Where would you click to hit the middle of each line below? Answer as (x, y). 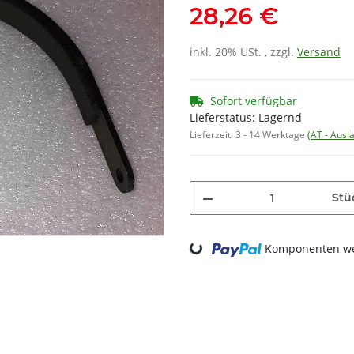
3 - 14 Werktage (271, 135)
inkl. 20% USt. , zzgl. (243, 52)
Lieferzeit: (213, 135)
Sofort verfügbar (254, 101)
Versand (319, 52)
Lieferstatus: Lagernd (246, 118)
